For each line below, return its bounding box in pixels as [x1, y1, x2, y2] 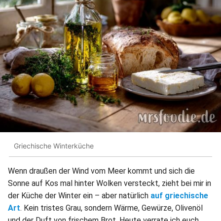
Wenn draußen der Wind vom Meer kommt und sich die [8, 166, 195, 176]
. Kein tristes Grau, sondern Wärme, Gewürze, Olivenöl [20, 203, 203, 213]
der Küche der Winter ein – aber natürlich [8, 190, 150, 200]
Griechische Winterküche [14, 142, 94, 150]
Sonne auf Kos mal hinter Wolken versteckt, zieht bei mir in [8, 178, 211, 188]
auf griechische [150, 190, 208, 200]
